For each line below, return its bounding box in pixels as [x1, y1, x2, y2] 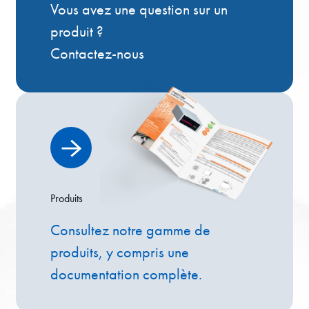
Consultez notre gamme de [50, 220, 210, 241]
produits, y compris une [50, 242, 189, 263]
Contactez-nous [50, 43, 144, 64]
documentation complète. [50, 264, 202, 285]
